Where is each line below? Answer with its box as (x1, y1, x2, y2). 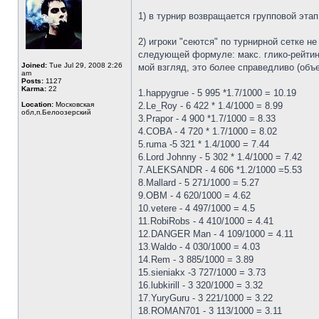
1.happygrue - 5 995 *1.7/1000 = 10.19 (138, 88, 296, 98)
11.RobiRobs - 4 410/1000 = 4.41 (138, 216, 273, 226)
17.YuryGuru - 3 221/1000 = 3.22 (138, 293, 273, 303)
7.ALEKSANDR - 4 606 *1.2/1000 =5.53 (138, 164, 302, 175)
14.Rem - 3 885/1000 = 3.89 (138, 254, 253, 265)
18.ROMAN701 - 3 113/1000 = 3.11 (138, 305, 282, 316)
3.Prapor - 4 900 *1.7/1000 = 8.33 (138, 113, 276, 124)
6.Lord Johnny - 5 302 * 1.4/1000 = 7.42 (138, 152, 302, 162)
